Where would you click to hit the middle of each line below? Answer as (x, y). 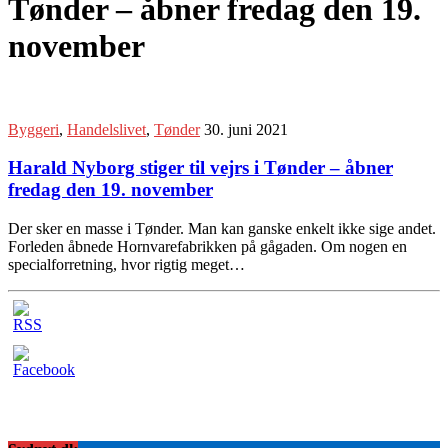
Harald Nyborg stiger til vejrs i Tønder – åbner (200, 168)
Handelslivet (106, 129)
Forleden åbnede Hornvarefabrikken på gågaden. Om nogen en (207, 247)
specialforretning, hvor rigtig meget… (126, 265)
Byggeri (33, 129)
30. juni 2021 (246, 129)
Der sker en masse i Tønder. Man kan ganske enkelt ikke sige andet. (222, 229)
